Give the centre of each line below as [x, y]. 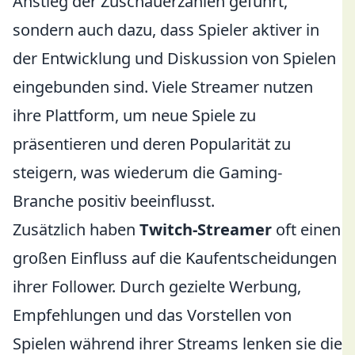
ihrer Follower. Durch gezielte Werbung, [157, 286]
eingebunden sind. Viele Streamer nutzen [163, 87]
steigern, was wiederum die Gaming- [147, 172]
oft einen [306, 229]
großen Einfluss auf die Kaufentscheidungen [175, 258]
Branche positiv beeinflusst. [114, 201]
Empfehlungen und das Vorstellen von [152, 315]
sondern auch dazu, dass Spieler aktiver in [166, 30]
